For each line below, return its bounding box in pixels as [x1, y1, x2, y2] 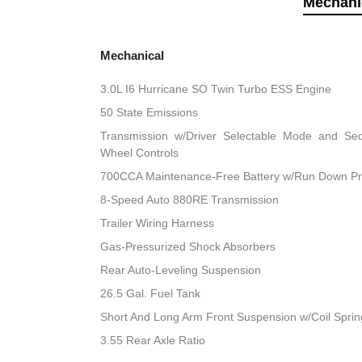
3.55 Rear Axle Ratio [100, 334, 206, 347]
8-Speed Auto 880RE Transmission [100, 193, 280, 207]
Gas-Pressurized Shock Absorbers [100, 240, 276, 254]
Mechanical [100, 48, 165, 63]
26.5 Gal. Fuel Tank [100, 287, 201, 301]
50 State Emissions [100, 106, 199, 120]
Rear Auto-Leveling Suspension [100, 263, 262, 277]
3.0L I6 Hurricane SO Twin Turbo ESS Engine [100, 82, 332, 96]
